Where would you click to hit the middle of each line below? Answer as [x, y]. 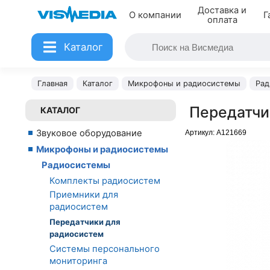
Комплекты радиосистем [105, 181]
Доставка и [222, 10]
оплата [222, 20]
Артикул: [201, 133]
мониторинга [78, 261]
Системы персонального [105, 249]
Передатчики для [85, 221]
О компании [155, 15]
